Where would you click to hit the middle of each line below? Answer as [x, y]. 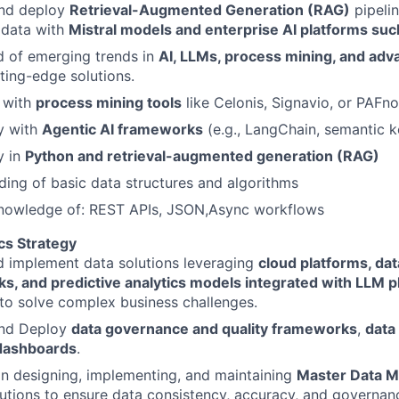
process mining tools [109, 102]
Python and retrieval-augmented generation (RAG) [202, 156]
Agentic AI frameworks [122, 129]
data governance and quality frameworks [214, 329]
